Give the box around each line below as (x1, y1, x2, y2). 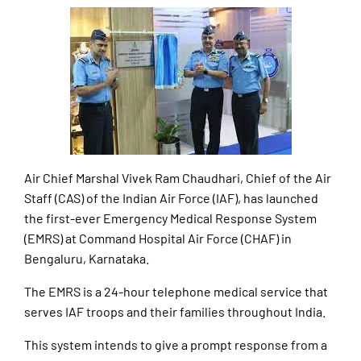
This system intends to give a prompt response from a (24, 337, 327, 353)
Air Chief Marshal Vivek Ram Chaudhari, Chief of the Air (24, 170, 331, 186)
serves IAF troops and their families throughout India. (24, 304, 326, 320)
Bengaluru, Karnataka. (24, 251, 149, 267)
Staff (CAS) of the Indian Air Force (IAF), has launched (24, 190, 318, 206)
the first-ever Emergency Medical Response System (24, 210, 317, 226)
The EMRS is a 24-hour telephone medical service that (24, 284, 328, 300)
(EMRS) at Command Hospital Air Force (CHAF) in (24, 230, 292, 247)
